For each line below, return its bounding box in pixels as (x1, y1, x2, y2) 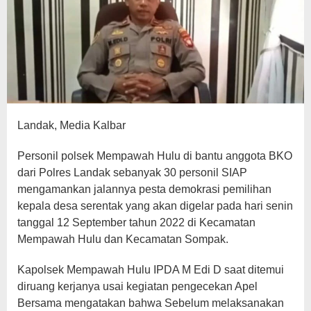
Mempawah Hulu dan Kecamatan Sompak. (17, 233, 228, 246)
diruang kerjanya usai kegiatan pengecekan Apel (17, 280, 258, 293)
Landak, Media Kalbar (17, 119, 126, 132)
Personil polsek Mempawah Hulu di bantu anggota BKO (17, 150, 292, 162)
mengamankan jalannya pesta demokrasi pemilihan (17, 183, 271, 196)
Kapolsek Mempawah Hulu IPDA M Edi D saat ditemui (17, 264, 284, 276)
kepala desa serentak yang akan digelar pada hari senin (17, 200, 293, 212)
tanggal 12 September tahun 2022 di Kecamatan (17, 217, 255, 229)
